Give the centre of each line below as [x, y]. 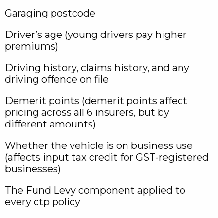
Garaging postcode [50, 13]
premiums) [32, 46]
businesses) [33, 169]
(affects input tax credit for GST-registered [107, 157]
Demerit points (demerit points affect [96, 101]
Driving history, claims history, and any [97, 68]
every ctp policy [43, 202]
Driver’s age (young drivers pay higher [96, 35]
